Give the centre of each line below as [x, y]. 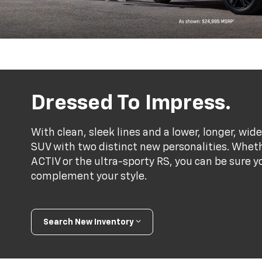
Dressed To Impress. [131, 103]
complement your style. [89, 177]
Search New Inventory [89, 222]
